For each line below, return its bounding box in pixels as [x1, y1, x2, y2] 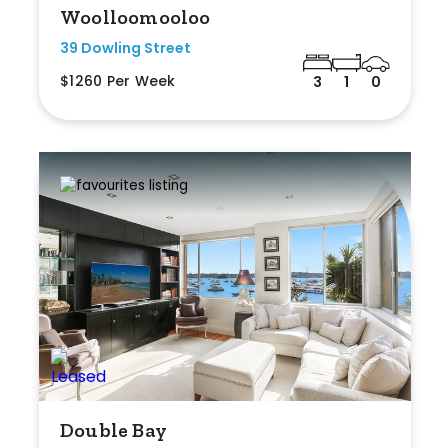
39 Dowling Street [60, 38, 191, 59]
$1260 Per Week [60, 71, 176, 92]
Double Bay [60, 417, 167, 442]
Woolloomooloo [60, 5, 211, 30]
